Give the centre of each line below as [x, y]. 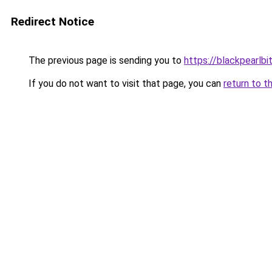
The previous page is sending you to [105, 60]
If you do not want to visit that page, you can [125, 83]
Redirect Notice [53, 22]
